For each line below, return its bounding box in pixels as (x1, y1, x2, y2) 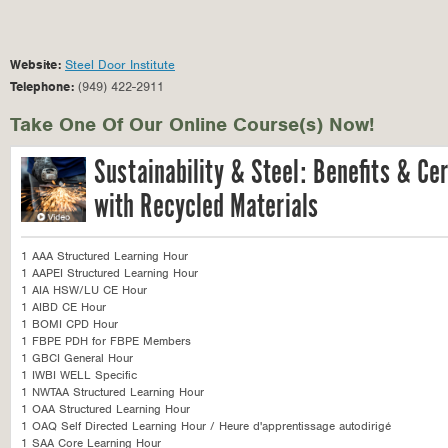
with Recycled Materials (94, 186, 318, 229)
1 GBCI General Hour (21, 350, 133, 366)
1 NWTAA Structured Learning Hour (21, 384, 204, 400)
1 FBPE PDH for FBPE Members (21, 333, 191, 349)
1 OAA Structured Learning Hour (21, 401, 190, 417)
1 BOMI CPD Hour (21, 316, 118, 332)
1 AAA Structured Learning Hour (21, 248, 188, 264)
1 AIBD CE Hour (21, 299, 106, 315)
